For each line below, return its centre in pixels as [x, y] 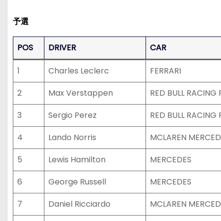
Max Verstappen [81, 93]
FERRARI [166, 71]
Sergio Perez [73, 115]
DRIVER [62, 48]
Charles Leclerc [79, 71]
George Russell [77, 182]
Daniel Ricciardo [79, 204]
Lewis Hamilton [77, 160]
